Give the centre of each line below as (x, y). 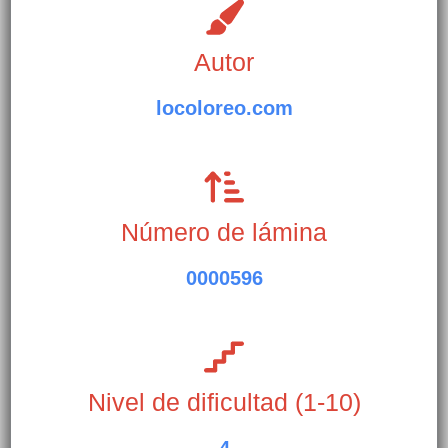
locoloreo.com (224, 108)
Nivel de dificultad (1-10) (224, 403)
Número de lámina (224, 233)
